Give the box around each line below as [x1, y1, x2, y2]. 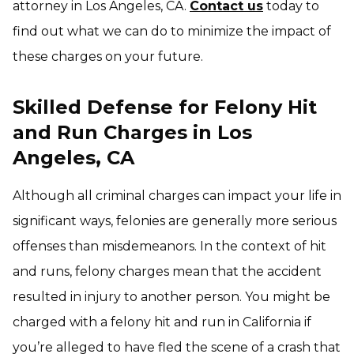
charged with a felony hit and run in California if [13, 314, 311, 330]
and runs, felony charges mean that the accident [13, 264, 322, 279]
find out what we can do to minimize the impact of [13, 24, 331, 39]
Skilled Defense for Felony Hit [13, 96, 317, 119]
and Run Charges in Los [13, 121, 252, 144]
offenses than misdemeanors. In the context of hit [13, 239, 326, 254]
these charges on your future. [13, 49, 203, 64]
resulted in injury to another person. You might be [13, 289, 330, 304]
